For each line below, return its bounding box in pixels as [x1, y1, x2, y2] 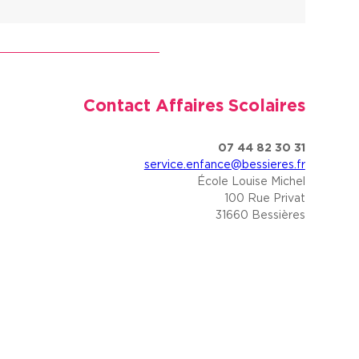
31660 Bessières [215, 208, 305, 220]
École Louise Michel [196, 175, 305, 187]
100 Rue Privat [224, 192, 305, 204]
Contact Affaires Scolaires [83, 95, 305, 115]
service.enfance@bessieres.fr [143, 158, 305, 170]
